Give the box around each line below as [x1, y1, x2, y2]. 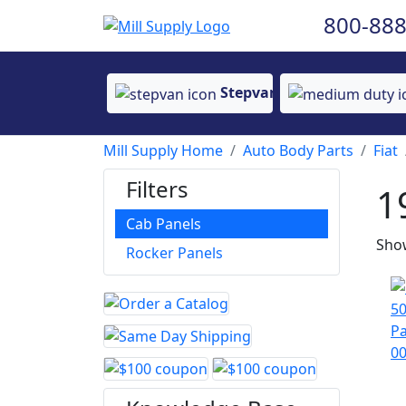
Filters [126, 174, 188, 204]
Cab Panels [126, 214, 201, 234]
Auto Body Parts [243, 140, 353, 160]
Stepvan [220, 82, 279, 103]
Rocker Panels [126, 243, 223, 263]
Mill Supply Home [103, 140, 223, 160]
